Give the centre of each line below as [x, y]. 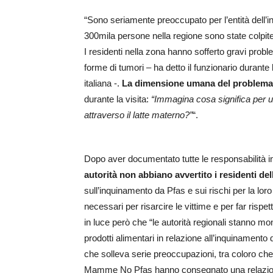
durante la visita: [118, 99]
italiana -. [103, 83]
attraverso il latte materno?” [138, 115]
